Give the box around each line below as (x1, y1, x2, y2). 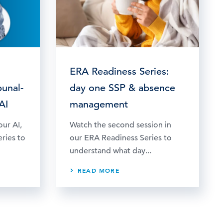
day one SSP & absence (70, 81, 175, 94)
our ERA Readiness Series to (70, 132, 172, 143)
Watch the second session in (70, 119, 171, 130)
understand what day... (70, 145, 151, 156)
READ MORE (78, 166, 119, 174)
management (70, 98, 128, 111)
